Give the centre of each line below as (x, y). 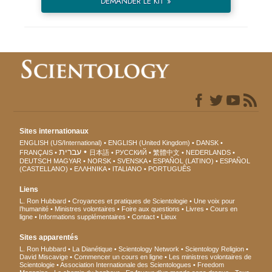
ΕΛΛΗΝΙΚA (90, 169)
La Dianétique (93, 249)
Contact (144, 217)
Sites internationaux (54, 131)
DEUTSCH (36, 161)
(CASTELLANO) (44, 169)
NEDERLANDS (209, 153)
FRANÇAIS (36, 153)
